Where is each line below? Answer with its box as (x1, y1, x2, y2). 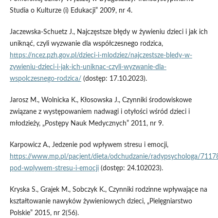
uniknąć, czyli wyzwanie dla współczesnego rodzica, (9, 40, 163, 47)
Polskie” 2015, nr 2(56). (9, 209, 79, 217)
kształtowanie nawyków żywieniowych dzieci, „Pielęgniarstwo (9, 198, 192, 205)
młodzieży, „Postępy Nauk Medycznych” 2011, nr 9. (9, 120, 163, 127)
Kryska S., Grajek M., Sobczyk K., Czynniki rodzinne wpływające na (9, 186, 207, 193)
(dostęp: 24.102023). (98, 164, 163, 172)
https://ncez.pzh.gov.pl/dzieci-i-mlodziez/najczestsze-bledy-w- (9, 52, 192, 59)
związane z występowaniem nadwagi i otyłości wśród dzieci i (9, 108, 190, 115)
